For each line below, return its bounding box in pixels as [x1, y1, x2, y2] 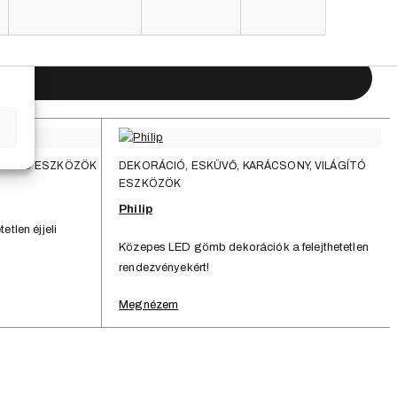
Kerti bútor [307, 28, 362, 42]
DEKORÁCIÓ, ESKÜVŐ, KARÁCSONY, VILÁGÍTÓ [119, 160, 367, 173]
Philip [119, 203, 152, 216]
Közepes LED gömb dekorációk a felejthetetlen [119, 241, 369, 254]
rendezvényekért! [119, 261, 210, 275]
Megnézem [119, 299, 179, 312]
